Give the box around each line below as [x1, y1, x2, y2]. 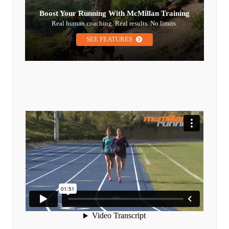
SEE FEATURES [86, 35, 133, 43]
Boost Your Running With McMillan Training [39, 9, 190, 17]
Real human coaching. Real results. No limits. [52, 19, 177, 27]
